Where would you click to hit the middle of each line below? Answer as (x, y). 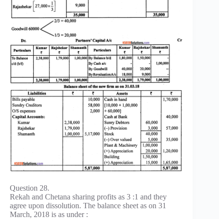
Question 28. (30, 188)
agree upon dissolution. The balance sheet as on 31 (88, 206)
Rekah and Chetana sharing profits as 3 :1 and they (88, 197)
